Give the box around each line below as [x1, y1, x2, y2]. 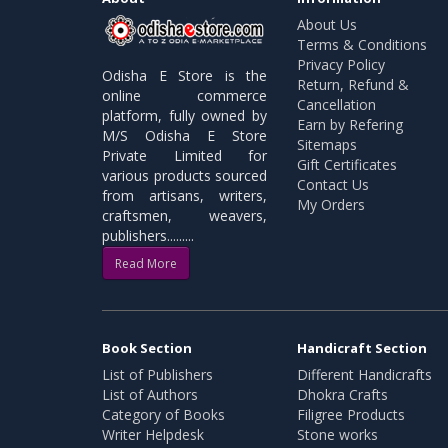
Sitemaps [297, 134, 357, 154]
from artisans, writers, [102, 186, 267, 206]
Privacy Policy [297, 54, 385, 74]
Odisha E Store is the [102, 66, 267, 86]
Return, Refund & [297, 74, 409, 94]
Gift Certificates [297, 154, 397, 174]
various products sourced [102, 166, 267, 186]
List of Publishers [102, 365, 213, 385]
